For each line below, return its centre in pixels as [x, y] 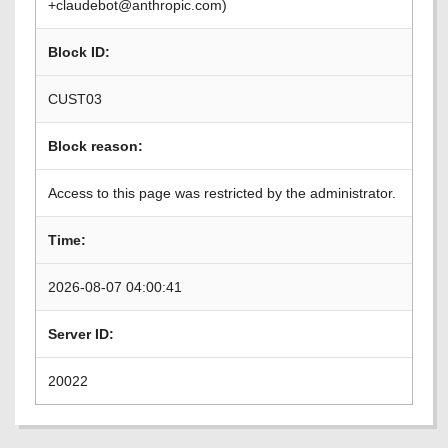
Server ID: [81, 334]
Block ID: [79, 52]
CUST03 [75, 99]
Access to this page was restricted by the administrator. [222, 193]
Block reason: [95, 146]
